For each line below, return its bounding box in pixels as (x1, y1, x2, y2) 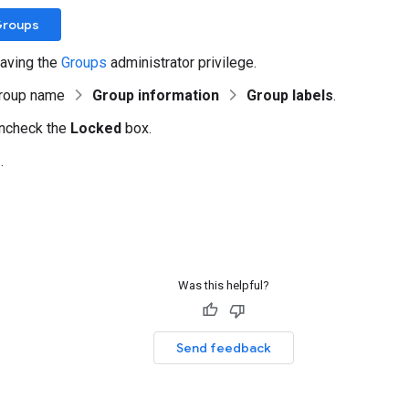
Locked (70, 120, 121, 137)
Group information (92, 87, 219, 104)
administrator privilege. (107, 54, 257, 71)
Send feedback (176, 340, 271, 356)
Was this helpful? (178, 278, 269, 292)
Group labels (246, 87, 333, 104)
